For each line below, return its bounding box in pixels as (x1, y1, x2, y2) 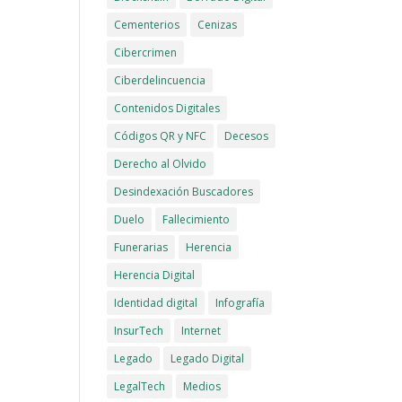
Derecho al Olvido (114, 156, 207, 171)
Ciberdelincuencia (114, 73, 206, 88)
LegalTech (114, 379, 166, 394)
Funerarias (114, 240, 169, 255)
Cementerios (114, 17, 180, 32)
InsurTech (114, 323, 164, 338)
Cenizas (197, 17, 238, 32)
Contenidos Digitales (114, 100, 221, 116)
